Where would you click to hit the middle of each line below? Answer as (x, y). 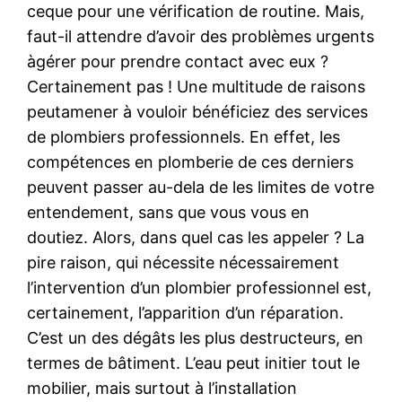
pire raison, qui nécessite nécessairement (184, 262)
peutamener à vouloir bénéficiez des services (198, 111)
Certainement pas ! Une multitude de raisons (197, 86)
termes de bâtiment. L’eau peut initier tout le (194, 363)
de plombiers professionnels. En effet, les (184, 136)
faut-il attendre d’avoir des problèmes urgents (201, 36)
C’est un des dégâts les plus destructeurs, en (196, 337)
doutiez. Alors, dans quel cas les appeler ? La (196, 237)
